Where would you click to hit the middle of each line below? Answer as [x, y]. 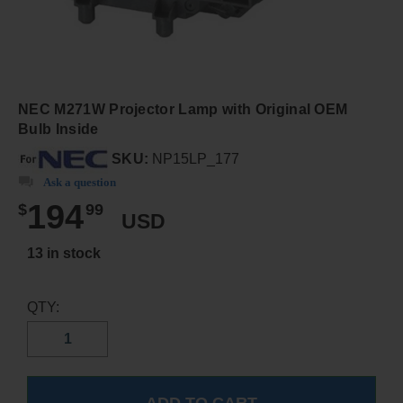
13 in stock [64, 253]
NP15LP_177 [194, 159]
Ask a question [80, 182]
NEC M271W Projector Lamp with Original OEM [183, 109]
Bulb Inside [58, 129]
